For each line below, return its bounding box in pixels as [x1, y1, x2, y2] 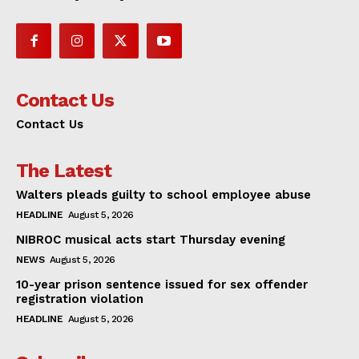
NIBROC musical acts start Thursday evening [16, 232, 285, 248]
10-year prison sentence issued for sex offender [16, 277, 308, 292]
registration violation [16, 292, 143, 307]
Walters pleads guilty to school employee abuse [16, 188, 311, 203]
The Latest [16, 159, 111, 183]
